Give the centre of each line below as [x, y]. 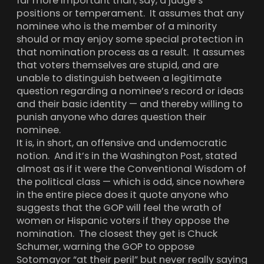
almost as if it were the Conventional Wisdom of [131, 169]
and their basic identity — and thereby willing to [130, 104]
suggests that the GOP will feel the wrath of [119, 208]
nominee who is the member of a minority [117, 27]
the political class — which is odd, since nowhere [131, 182]
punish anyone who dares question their [111, 117]
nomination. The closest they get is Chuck [117, 234]
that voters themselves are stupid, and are [118, 65]
